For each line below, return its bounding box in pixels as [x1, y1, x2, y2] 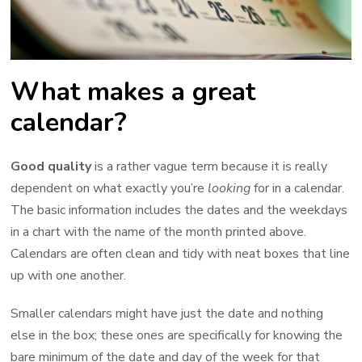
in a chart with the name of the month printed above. [11, 222, 307, 241]
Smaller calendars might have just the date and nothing [11, 304, 324, 322]
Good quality [11, 157, 95, 175]
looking [208, 179, 255, 197]
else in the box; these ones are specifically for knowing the [11, 326, 343, 344]
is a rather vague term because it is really [95, 157, 328, 175]
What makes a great [11, 74, 256, 110]
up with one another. [11, 266, 127, 284]
